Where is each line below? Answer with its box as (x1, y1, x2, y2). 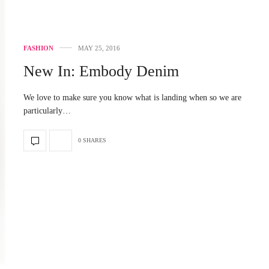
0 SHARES (78, 137, 106, 144)
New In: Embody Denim (23, 62, 179, 80)
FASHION (23, 44, 53, 52)
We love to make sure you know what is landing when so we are (23, 92, 241, 102)
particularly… (23, 106, 71, 115)
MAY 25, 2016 (78, 44, 120, 52)
